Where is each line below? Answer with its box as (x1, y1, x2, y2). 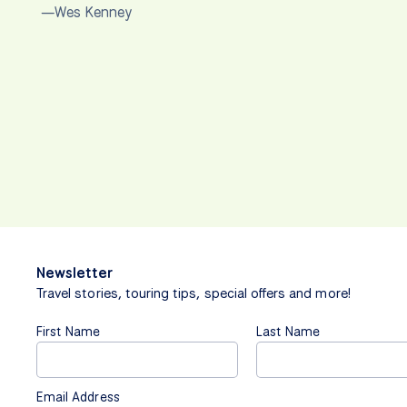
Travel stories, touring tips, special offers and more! (36, 284, 351, 303)
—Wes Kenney (41, 3, 133, 23)
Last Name (255, 323, 321, 341)
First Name (36, 323, 101, 341)
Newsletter (36, 263, 113, 283)
